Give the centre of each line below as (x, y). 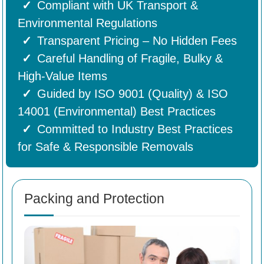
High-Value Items (62, 76)
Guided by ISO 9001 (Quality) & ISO (133, 94)
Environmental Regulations (88, 23)
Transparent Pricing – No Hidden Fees (137, 41)
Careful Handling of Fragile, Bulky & (130, 59)
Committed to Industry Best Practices (135, 129)
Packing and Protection (94, 199)
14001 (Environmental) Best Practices (117, 112)
